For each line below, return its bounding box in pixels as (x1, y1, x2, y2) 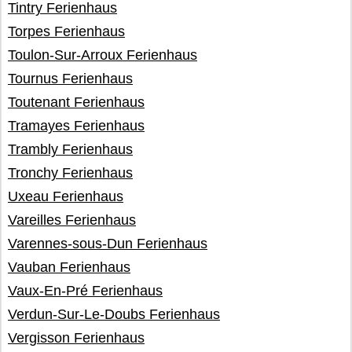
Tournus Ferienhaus (8, 71, 133, 86)
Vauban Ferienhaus (8, 259, 130, 275)
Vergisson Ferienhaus (8, 330, 145, 346)
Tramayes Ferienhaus (8, 118, 145, 134)
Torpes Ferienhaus (8, 24, 125, 39)
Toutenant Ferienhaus (8, 94, 145, 110)
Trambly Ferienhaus (8, 141, 133, 157)
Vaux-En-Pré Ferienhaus (8, 283, 163, 299)
